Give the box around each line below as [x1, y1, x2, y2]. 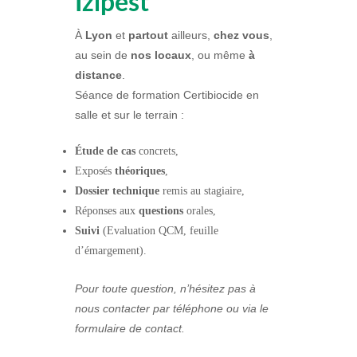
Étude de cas [75, 145, 135, 158]
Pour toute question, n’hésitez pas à [75, 281, 256, 295]
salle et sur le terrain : [75, 108, 184, 122]
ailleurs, [168, 29, 214, 42]
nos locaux [131, 49, 191, 62]
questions [139, 205, 183, 218]
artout [135, 29, 168, 42]
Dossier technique [75, 185, 159, 198]
